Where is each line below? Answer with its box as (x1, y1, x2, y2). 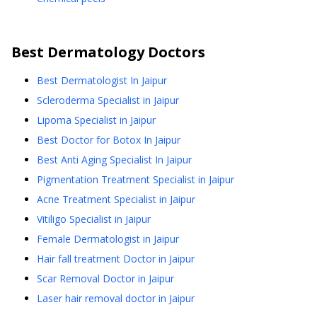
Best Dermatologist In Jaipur (37, 74, 167, 88)
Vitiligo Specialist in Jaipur (37, 212, 151, 226)
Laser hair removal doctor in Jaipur (37, 292, 195, 306)
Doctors (144, 42, 205, 62)
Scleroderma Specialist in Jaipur (37, 93, 179, 108)
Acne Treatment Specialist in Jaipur (37, 192, 195, 207)
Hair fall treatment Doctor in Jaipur (37, 252, 195, 266)
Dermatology (47, 42, 144, 62)
